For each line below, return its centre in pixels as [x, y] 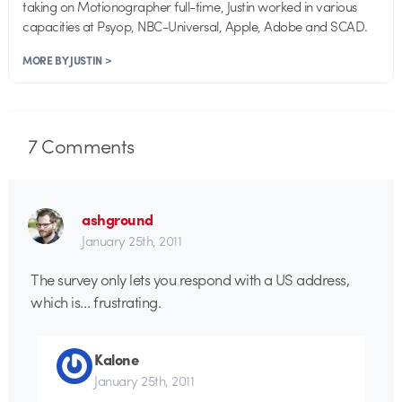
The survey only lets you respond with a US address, [190, 279]
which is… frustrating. [96, 301]
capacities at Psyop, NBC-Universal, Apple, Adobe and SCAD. [195, 26]
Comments [86, 146]
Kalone [117, 358]
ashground [118, 219]
